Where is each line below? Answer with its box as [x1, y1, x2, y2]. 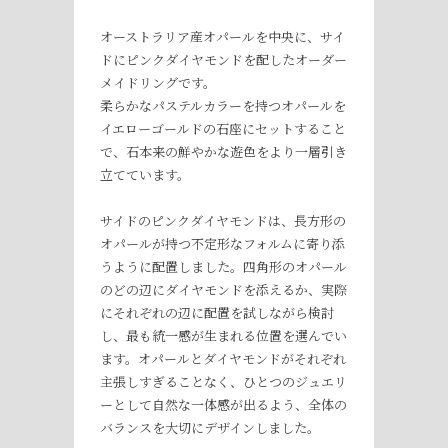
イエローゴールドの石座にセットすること [100, 118, 346, 138]
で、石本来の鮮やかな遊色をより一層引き [100, 141, 347, 161]
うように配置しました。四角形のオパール [100, 256, 347, 276]
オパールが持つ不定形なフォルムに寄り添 [100, 233, 345, 253]
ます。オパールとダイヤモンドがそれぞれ [100, 348, 346, 368]
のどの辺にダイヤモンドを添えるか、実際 [100, 279, 347, 299]
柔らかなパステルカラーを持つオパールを [100, 95, 346, 115]
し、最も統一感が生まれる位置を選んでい [100, 325, 347, 345]
